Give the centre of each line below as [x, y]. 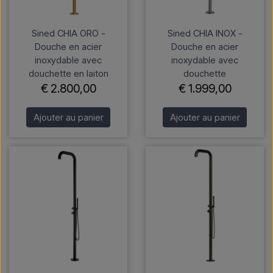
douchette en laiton [68, 74]
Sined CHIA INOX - [205, 34]
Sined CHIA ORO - [68, 34]
